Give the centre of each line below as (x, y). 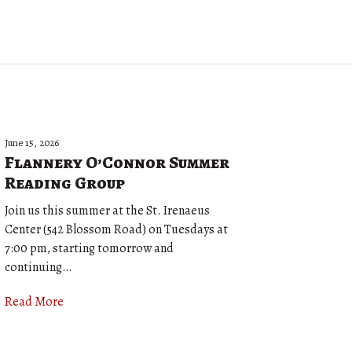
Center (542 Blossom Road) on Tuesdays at (116, 229)
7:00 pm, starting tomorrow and (89, 248)
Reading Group (65, 183)
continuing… (38, 267)
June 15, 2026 (32, 143)
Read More (34, 302)
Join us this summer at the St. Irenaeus (107, 211)
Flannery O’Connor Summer (117, 163)
